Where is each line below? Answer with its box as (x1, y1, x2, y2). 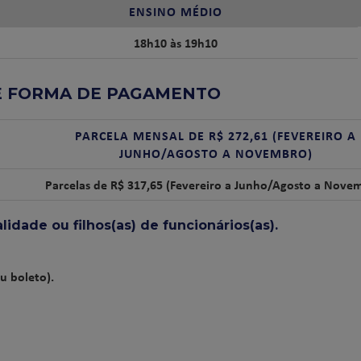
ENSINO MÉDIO (128, 2, 222, 20)
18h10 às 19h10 (133, 34, 218, 52)
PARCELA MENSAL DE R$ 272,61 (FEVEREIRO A (75, 127, 356, 144)
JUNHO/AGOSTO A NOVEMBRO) (118, 144, 313, 162)
